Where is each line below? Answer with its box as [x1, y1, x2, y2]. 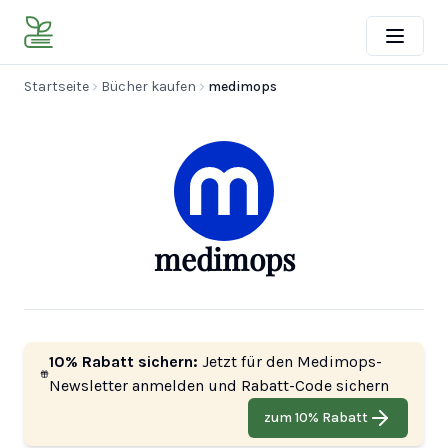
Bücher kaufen [101, 78, 196, 95]
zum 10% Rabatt [264, 409, 368, 426]
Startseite [24, 78, 89, 95]
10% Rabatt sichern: [48, 352, 198, 371]
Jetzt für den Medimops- [197, 352, 382, 371]
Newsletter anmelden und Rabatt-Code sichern [48, 376, 389, 395]
